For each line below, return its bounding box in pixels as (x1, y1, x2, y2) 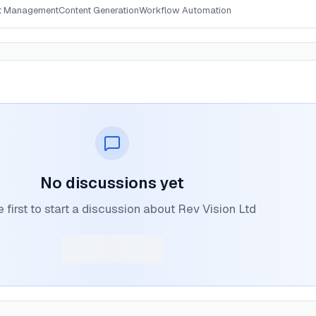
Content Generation (59, 4, 139, 16)
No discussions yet (39, 173, 184, 193)
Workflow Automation (139, 4, 231, 16)
